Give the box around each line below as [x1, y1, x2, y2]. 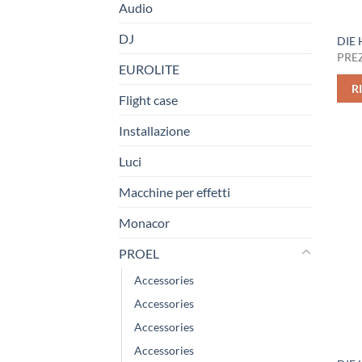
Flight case [119, 91, 178, 107]
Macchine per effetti [119, 183, 230, 200]
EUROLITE [119, 61, 179, 77]
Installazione [119, 122, 190, 138]
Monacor [119, 214, 170, 230]
